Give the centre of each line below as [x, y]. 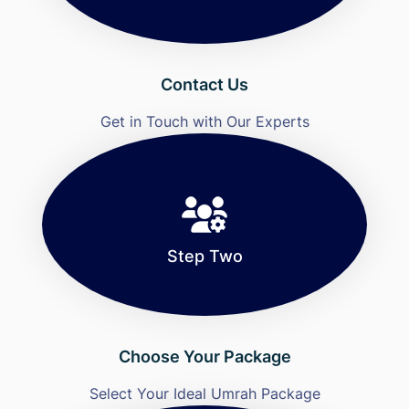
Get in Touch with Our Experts [204, 122]
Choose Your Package [204, 357]
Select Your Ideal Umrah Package [204, 394]
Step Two [204, 257]
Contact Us [204, 85]
